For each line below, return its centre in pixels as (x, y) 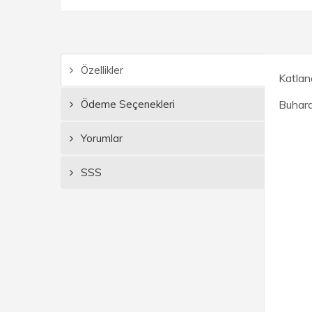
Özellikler (101, 70)
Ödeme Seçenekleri (126, 104)
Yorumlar (100, 138)
